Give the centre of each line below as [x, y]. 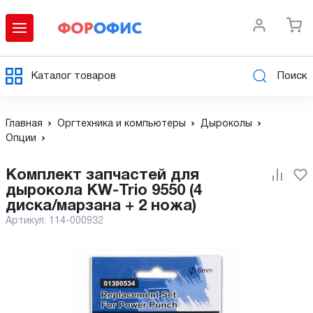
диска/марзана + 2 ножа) [101, 206]
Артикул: [27, 221]
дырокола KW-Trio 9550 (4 [104, 191]
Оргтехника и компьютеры [122, 124]
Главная [24, 124]
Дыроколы [226, 124]
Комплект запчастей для [11, 175]
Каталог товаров [74, 76]
